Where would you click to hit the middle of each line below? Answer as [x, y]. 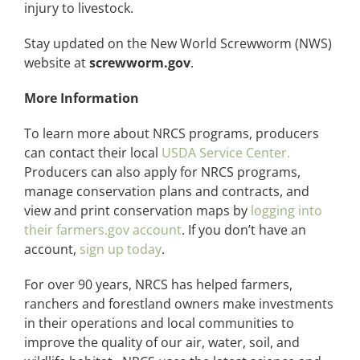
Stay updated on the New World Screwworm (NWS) [178, 43]
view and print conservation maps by [137, 210]
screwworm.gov [140, 62]
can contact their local [93, 152]
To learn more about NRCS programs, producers [172, 133]
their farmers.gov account [103, 229]
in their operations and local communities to [159, 323]
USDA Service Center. [226, 152]
